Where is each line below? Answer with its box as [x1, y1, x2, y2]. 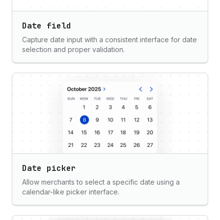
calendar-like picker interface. [22, 188, 119, 196]
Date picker [22, 163, 76, 173]
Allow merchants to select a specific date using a [22, 178, 180, 186]
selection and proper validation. [22, 45, 125, 54]
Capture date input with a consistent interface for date [22, 35, 197, 44]
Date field [22, 21, 71, 31]
